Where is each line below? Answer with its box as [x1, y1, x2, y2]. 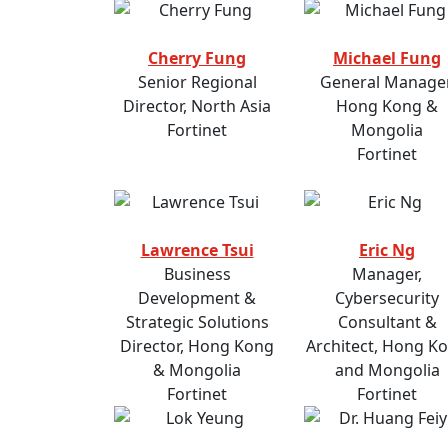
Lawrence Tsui [140, 239, 254, 262]
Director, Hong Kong [120, 335, 274, 358]
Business [163, 263, 231, 286]
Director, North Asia [123, 95, 271, 118]
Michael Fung [333, 47, 441, 70]
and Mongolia [334, 359, 440, 382]
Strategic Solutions [125, 311, 269, 334]
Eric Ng [359, 239, 415, 262]
